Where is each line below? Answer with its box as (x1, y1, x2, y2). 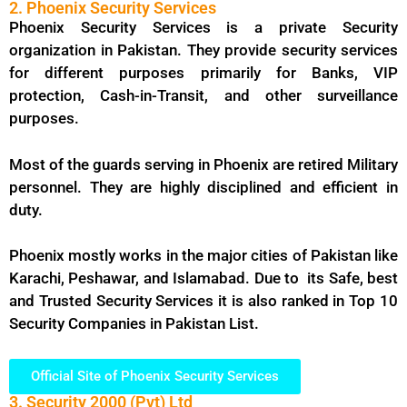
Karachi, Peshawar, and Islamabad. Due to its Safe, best (9, 269, 398, 288)
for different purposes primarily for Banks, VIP (9, 64, 398, 83)
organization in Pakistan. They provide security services (9, 41, 398, 60)
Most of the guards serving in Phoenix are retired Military (9, 154, 398, 174)
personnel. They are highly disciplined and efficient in (9, 177, 398, 196)
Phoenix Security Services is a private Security (9, 18, 398, 37)
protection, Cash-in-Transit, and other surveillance (9, 86, 398, 105)
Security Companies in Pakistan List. (9, 314, 259, 333)
